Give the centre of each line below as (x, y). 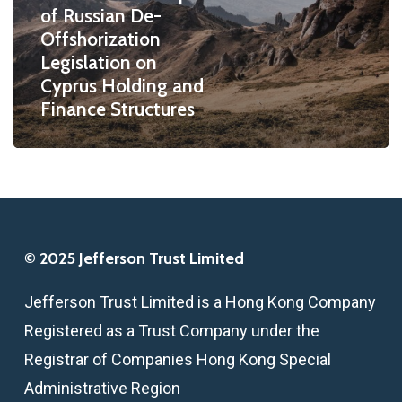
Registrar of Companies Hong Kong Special (177, 360)
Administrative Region (102, 389)
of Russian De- (100, 16)
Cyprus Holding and (122, 86)
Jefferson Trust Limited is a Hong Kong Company (200, 302)
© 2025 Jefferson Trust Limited (134, 259)
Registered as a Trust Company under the (171, 331)
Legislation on (98, 63)
